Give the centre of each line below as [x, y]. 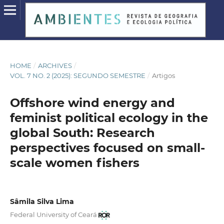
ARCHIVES [55, 65]
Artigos [163, 75]
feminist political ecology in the [109, 117]
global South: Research [82, 132]
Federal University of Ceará [53, 214]
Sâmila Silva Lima [42, 201]
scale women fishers [74, 162]
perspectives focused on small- [107, 147]
